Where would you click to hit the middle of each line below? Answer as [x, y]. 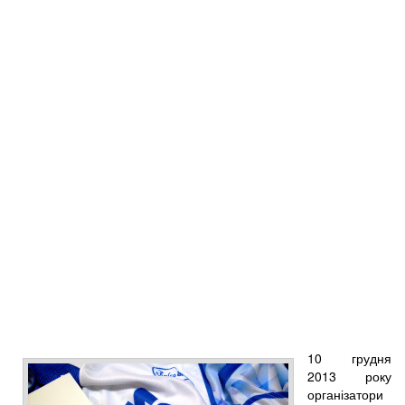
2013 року [349, 376]
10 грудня [349, 358]
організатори [345, 394]
